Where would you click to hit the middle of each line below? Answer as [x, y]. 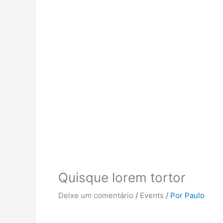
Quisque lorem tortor [122, 177]
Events [152, 195]
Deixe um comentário [96, 195]
